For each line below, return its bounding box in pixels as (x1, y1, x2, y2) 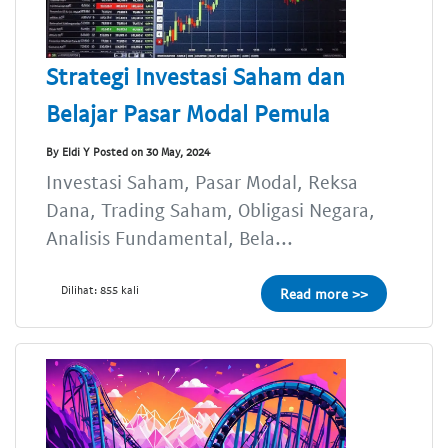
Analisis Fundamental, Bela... (46, 226, 293, 250)
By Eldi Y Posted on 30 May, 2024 (46, 144, 210, 158)
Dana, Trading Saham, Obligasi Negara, (46, 198, 375, 222)
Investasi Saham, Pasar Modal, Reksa (46, 170, 358, 194)
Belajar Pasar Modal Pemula (46, 99, 330, 128)
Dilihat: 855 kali (61, 283, 139, 297)
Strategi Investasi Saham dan (46, 62, 345, 91)
